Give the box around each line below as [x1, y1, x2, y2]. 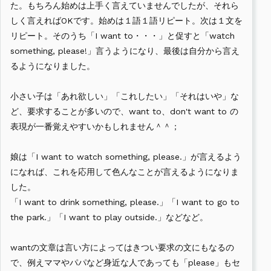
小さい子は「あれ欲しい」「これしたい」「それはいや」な [10, 91, 239, 102]
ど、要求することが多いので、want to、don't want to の [10, 106, 238, 117]
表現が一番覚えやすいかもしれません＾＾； [10, 122, 180, 132]
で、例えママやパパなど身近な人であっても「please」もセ [10, 258, 240, 268]
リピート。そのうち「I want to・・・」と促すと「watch [10, 31, 235, 41]
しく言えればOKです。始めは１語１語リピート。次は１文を [10, 16, 243, 26]
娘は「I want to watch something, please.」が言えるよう [10, 152, 241, 162]
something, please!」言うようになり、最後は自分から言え [10, 46, 240, 56]
